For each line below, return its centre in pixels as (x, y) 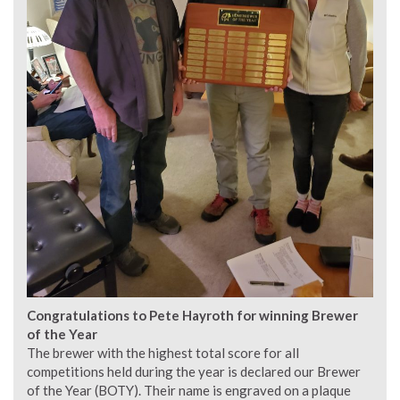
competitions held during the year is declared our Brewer (194, 372)
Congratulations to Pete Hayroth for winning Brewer (192, 316)
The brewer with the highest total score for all (163, 353)
